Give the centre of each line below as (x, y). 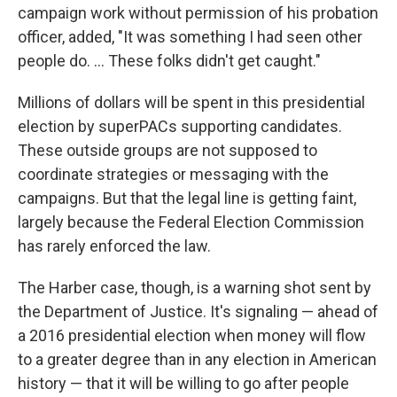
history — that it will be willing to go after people (183, 384)
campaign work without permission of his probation (198, 13)
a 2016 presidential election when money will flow (192, 336)
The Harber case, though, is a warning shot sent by (195, 288)
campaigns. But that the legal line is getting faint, (187, 198)
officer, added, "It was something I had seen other (190, 37)
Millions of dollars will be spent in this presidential (191, 103)
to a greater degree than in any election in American (197, 360)
